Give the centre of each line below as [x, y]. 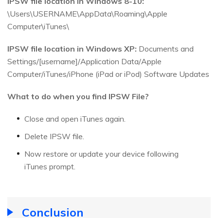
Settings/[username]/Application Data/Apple [84, 61]
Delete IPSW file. [54, 136]
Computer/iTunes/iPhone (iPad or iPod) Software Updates [108, 74]
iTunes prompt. [50, 166]
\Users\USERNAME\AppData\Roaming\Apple [87, 13]
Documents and [165, 48]
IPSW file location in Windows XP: [72, 48]
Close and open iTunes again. [75, 118]
